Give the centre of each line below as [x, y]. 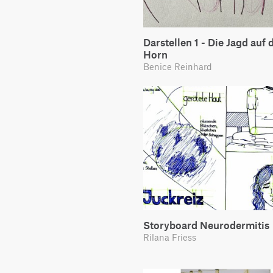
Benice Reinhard [178, 67]
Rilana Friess [170, 237]
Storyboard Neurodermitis [206, 225]
